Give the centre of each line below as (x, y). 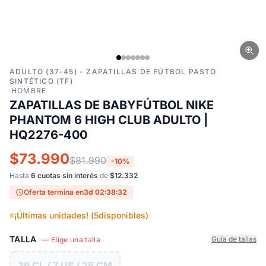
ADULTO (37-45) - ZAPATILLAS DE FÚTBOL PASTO (113, 72)
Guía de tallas (234, 239)
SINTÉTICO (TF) (41, 81)
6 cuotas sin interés (64, 175)
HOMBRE (29, 91)
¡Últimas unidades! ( (54, 215)
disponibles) (123, 215)
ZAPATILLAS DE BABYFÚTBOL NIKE (112, 105)
